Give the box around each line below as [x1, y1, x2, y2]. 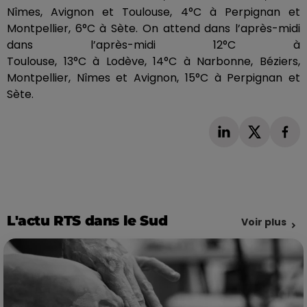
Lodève [106, 53, 145, 70]
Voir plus [241, 214, 286, 229]
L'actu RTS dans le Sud [7, 212, 168, 229]
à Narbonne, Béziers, [177, 53, 301, 70]
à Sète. [95, 21, 138, 37]
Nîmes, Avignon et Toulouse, [7, 4, 181, 21]
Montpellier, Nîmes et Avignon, [7, 70, 185, 86]
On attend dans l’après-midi [138, 21, 301, 37]
